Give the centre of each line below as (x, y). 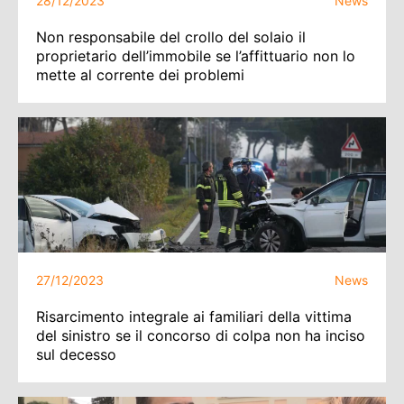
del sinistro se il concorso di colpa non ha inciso (201, 335)
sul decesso (76, 354)
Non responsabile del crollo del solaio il (171, 37)
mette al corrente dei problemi (140, 75)
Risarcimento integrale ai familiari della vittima (194, 317)
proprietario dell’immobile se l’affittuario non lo (196, 56)
